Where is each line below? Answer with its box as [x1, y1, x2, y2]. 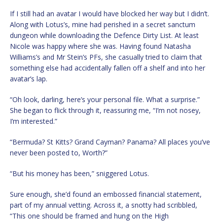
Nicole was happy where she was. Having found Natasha [10, 41, 191, 51]
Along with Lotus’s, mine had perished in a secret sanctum [10, 20, 195, 30]
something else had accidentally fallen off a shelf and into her [10, 63, 205, 73]
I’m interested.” [10, 116, 57, 126]
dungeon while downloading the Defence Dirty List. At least [10, 31, 199, 40]
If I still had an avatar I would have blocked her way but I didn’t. [10, 9, 209, 19]
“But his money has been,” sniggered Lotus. [10, 169, 149, 179]
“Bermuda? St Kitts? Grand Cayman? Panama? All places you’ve [10, 137, 210, 147]
